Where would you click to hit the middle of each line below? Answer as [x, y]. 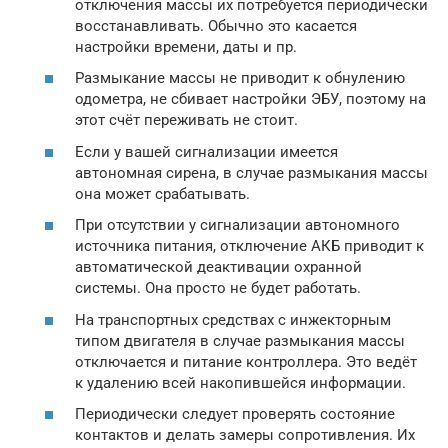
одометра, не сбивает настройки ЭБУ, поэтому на [250, 99]
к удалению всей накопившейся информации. [240, 382]
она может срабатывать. [162, 193]
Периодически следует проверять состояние [235, 414]
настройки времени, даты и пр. [186, 46]
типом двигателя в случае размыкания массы [240, 340]
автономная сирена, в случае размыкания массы [251, 172]
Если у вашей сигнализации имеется [206, 151]
